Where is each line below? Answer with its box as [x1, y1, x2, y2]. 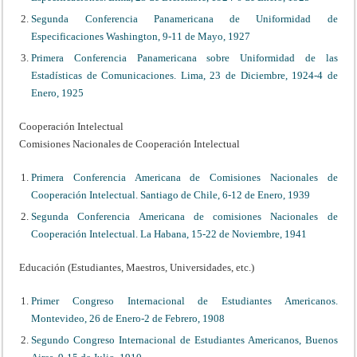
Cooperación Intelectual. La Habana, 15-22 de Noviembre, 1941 [31, 227, 308, 240]
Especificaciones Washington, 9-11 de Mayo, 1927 [31, 29, 251, 42]
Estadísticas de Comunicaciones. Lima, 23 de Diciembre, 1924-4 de [31, 69, 338, 81]
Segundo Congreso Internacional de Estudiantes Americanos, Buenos [31, 333, 338, 346]
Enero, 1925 [31, 86, 84, 99]
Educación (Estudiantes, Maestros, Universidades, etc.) [19, 261, 255, 273]
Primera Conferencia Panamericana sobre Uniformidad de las [31, 51, 338, 64]
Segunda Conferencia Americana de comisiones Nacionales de [31, 210, 338, 222]
